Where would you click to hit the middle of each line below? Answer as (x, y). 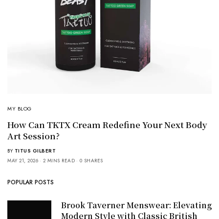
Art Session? (33, 135)
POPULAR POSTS (31, 182)
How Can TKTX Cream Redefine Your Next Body (107, 124)
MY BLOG (20, 108)
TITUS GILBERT (35, 151)
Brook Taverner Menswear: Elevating (136, 205)
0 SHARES (91, 160)
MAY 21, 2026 (23, 160)
